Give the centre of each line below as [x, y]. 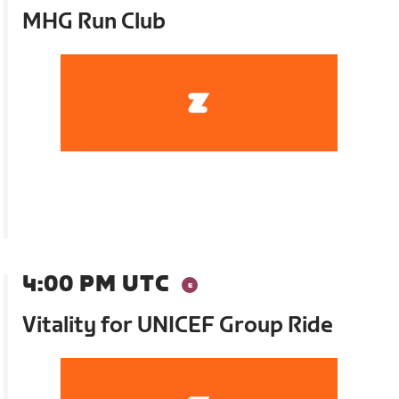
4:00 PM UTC [96, 284]
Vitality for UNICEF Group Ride [178, 325]
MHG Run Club [94, 21]
